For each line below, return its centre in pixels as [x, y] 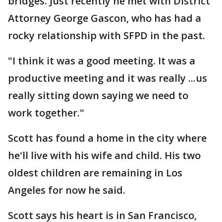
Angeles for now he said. [68, 190]
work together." [46, 113]
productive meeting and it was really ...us [108, 78]
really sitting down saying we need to [98, 95]
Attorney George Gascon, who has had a [105, 18]
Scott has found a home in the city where [107, 138]
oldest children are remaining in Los [95, 173]
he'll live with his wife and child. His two [104, 155]
